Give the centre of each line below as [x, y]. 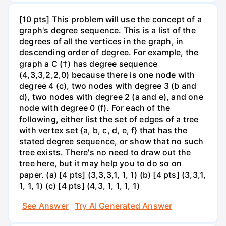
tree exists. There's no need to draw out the [105, 153]
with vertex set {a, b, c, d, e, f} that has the [103, 130]
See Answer [45, 206]
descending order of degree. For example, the [109, 53]
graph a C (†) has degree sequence [89, 64]
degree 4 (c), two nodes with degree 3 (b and [108, 86]
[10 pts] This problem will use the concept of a [110, 19]
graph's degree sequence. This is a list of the [107, 31]
